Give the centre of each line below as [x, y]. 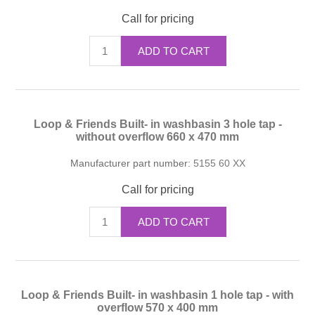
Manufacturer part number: [130, 163]
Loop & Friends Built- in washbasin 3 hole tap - [157, 124]
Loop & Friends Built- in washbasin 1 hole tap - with [157, 295]
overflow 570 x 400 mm [157, 307]
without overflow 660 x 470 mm [157, 136]
